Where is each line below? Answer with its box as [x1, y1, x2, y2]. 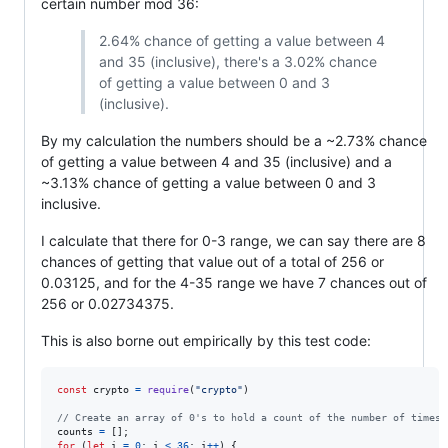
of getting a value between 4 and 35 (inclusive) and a [41, 152, 392, 170]
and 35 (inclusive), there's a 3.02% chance [98, 52, 377, 70]
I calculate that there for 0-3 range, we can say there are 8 [41, 231, 426, 249]
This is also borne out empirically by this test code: [41, 331, 371, 349]
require [147, 383, 189, 395]
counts [57, 425, 93, 437]
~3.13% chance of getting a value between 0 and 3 [41, 173, 376, 191]
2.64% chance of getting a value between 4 [98, 31, 385, 49]
